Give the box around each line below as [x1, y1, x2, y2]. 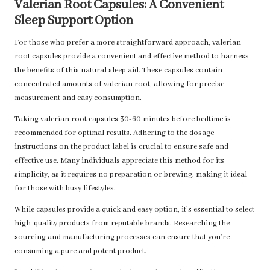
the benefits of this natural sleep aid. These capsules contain [14, 66, 222, 76]
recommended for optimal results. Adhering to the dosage [14, 128, 214, 139]
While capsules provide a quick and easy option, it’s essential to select [14, 205, 254, 215]
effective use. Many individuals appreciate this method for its [14, 156, 224, 166]
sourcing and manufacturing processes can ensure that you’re [14, 233, 230, 243]
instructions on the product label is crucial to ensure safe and [14, 142, 228, 152]
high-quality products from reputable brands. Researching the [14, 219, 230, 229]
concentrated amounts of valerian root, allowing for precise [14, 80, 224, 90]
